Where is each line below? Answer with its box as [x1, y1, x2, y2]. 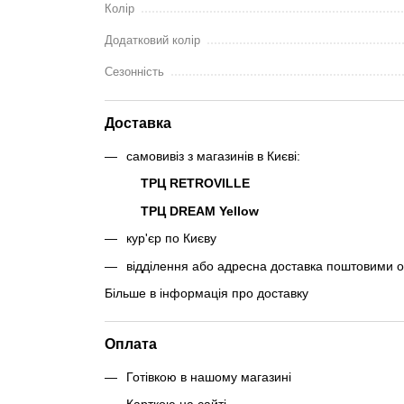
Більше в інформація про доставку [104, 285, 308, 300]
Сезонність [104, 65, 164, 78]
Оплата [104, 335, 157, 352]
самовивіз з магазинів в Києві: [125, 149, 300, 163]
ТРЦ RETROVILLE [140, 176, 250, 191]
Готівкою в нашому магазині [125, 369, 291, 384]
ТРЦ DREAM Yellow [140, 203, 259, 218]
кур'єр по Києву [125, 231, 216, 246]
